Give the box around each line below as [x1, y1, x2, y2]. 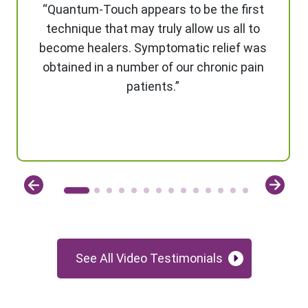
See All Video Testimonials [75, 250, 223, 265]
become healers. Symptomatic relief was [39, 40, 267, 55]
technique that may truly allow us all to [46, 21, 261, 36]
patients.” [126, 78, 180, 93]
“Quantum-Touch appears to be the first [42, 1, 264, 16]
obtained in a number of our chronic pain [42, 59, 264, 74]
